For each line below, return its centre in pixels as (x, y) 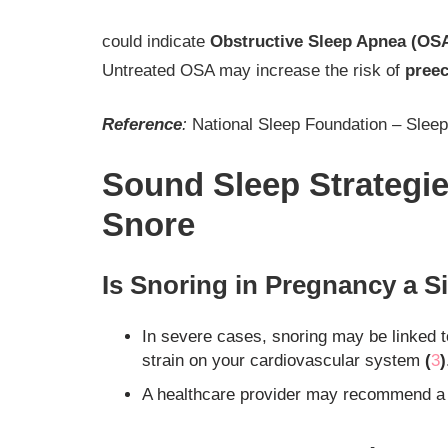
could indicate (156, 41)
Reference (142, 125)
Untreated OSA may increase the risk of (253, 70)
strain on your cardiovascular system (283, 360)
